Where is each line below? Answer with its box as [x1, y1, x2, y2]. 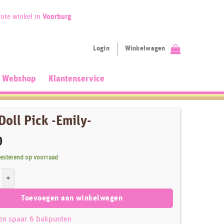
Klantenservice [48, 74, 104, 83]
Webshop [2, 74, 35, 83]
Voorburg [42, 13, 71, 20]
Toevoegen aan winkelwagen [21, 194, 123, 202]
